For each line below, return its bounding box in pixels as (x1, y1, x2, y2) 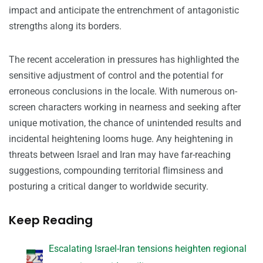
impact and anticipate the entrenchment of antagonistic (9, 5, 239, 16)
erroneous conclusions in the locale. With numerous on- (9, 86, 237, 97)
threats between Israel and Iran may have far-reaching (9, 149, 231, 161)
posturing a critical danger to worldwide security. (9, 181, 208, 193)
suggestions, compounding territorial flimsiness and (9, 165, 223, 177)
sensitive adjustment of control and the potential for (9, 70, 223, 82)
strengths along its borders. (9, 21, 122, 32)
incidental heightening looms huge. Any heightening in (9, 133, 233, 145)
